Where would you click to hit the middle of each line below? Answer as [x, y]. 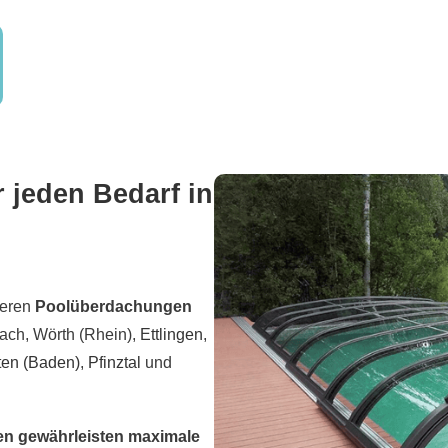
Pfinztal [114, 363]
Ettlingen [171, 335]
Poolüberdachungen [113, 307]
